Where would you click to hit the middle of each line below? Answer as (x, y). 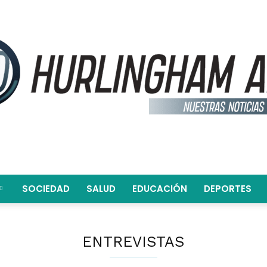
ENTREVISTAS (133, 242)
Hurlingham (157, 213)
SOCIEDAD (46, 189)
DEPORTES (227, 189)
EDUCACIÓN (159, 189)
